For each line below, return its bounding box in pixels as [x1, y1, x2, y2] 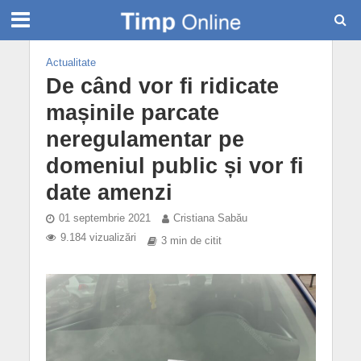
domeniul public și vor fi [45, 154, 304, 178]
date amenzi [45, 180, 172, 205]
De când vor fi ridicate [45, 74, 279, 98]
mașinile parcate [45, 101, 219, 125]
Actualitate [45, 57, 96, 68]
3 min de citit [160, 235, 222, 247]
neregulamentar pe [45, 127, 244, 151]
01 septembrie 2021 [58, 213, 151, 224]
